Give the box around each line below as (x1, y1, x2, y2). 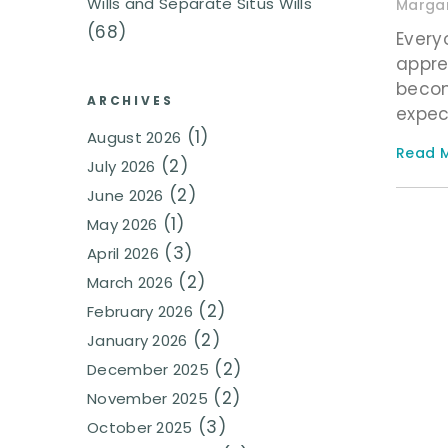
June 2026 (87, 185, 164, 207)
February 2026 (87, 301, 193, 323)
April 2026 (87, 243, 159, 265)
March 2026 (87, 272, 173, 294)
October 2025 (87, 417, 193, 439)
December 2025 (87, 359, 209, 381)
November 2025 (87, 388, 208, 410)
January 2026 (87, 330, 188, 352)
